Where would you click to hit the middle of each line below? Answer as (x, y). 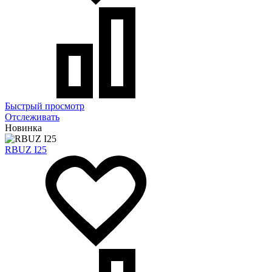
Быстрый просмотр (45, 106)
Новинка (23, 127)
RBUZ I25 (26, 149)
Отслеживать (32, 117)
